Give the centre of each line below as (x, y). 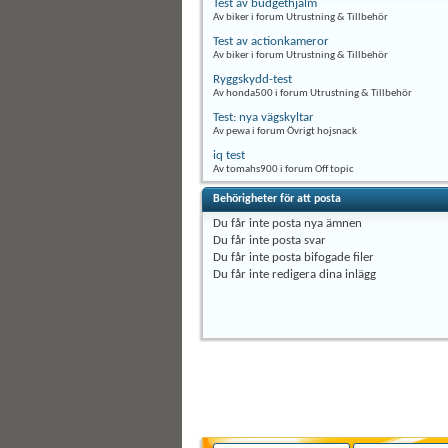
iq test (229, 156)
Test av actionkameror (271, 42)
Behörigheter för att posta (277, 199)
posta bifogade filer (321, 258)
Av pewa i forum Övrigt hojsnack (285, 132)
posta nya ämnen (315, 224)
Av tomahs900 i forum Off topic (283, 170)
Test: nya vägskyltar (263, 118)
